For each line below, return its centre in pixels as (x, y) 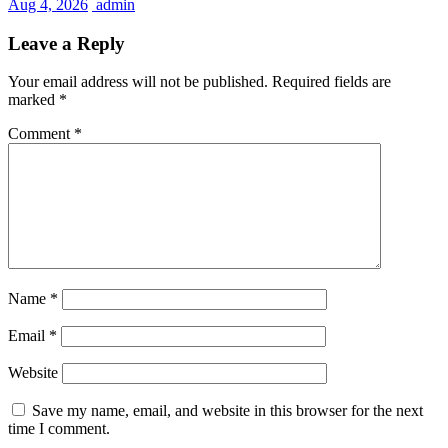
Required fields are (331, 82)
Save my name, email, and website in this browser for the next (227, 411)
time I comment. (59, 429)
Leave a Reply (66, 43)
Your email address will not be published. (138, 82)
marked (33, 100)
